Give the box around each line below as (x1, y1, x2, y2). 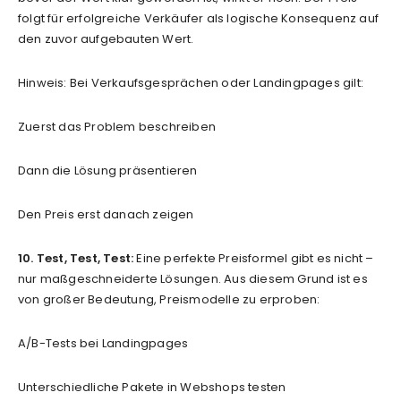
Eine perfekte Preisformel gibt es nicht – (133, 249, 374, 267)
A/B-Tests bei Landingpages (18, 334, 189, 352)
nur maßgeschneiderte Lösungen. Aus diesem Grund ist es (18, 269, 368, 287)
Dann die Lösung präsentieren (18, 161, 198, 179)
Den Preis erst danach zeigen (18, 205, 194, 223)
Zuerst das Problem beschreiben (18, 117, 216, 135)
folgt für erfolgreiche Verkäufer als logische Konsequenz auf (18, 9, 380, 27)
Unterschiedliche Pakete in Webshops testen (18, 378, 286, 396)
